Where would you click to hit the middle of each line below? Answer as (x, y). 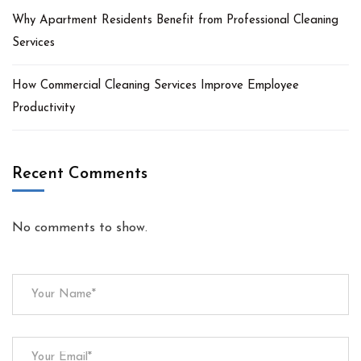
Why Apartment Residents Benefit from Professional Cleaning (175, 20)
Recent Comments (80, 174)
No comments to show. (80, 228)
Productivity (44, 108)
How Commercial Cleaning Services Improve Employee (156, 85)
